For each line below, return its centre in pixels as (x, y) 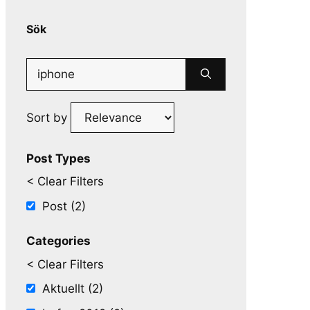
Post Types (58, 158)
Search (45, 66)
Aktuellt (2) (73, 289)
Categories (58, 241)
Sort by (48, 118)
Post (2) (64, 206)
